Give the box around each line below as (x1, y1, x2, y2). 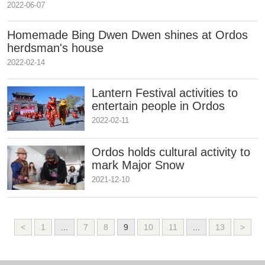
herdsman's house (7, 41, 104, 55)
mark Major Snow (91, 159, 184, 172)
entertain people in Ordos (91, 99, 225, 113)
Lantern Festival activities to (91, 86, 238, 100)
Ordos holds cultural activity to (91, 146, 250, 159)
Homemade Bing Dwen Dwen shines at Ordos (7, 28, 248, 42)
